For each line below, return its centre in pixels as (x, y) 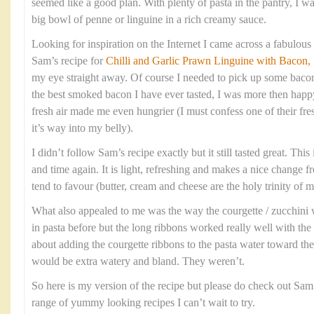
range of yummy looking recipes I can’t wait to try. (143, 303)
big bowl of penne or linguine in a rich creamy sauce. (149, 20)
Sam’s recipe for (69, 61)
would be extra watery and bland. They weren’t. (138, 261)
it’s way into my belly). (82, 128)
